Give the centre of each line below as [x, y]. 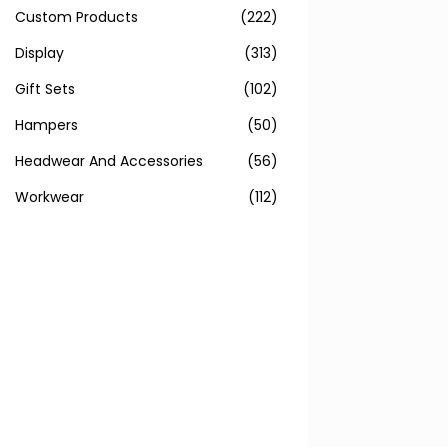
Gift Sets [45, 89]
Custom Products [76, 17]
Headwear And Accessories [109, 161]
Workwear [49, 197]
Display [39, 53]
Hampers [46, 125]
